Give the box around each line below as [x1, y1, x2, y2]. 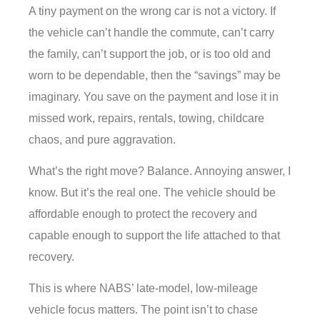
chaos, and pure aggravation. [29, 133, 176, 146]
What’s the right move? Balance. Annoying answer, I [29, 165, 291, 178]
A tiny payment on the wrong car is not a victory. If [29, 4, 276, 17]
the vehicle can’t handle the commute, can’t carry [29, 26, 274, 39]
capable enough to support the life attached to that [29, 229, 280, 242]
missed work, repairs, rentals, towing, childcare [29, 111, 264, 124]
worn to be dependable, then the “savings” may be [29, 69, 281, 81]
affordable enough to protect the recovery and [29, 208, 257, 221]
